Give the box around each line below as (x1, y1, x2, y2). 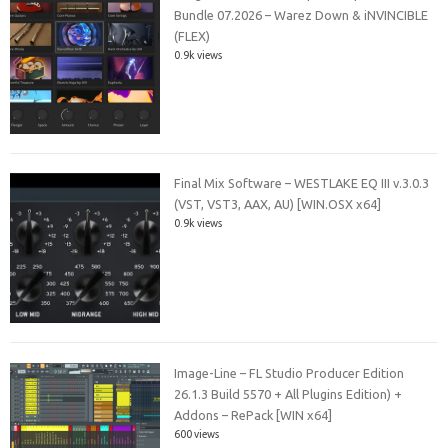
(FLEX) (174, 28, 211, 43)
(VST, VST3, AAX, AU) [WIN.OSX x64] (174, 197, 382, 212)
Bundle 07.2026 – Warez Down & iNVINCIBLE (174, 7, 429, 22)
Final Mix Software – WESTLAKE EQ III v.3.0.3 (174, 176, 430, 191)
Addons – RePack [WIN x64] (174, 407, 333, 422)
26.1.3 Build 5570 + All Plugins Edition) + (174, 386, 403, 401)
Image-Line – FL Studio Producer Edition (174, 365, 405, 380)
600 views (174, 427, 220, 440)
